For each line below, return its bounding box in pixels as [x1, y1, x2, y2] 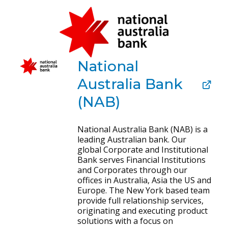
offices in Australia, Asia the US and [77, 175, 211, 186]
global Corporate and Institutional [77, 144, 208, 155]
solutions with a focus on [77, 215, 173, 226]
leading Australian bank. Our [77, 134, 186, 145]
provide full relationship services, [77, 195, 204, 206]
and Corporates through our [77, 164, 187, 176]
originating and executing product [77, 205, 208, 216]
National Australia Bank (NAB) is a [77, 124, 208, 135]
